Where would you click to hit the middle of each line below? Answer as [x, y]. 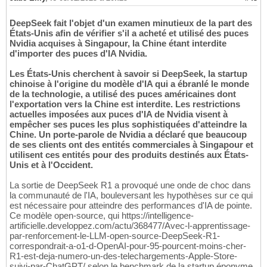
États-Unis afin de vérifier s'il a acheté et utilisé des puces [129, 33]
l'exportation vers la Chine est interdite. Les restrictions [125, 104]
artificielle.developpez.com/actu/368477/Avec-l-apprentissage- [130, 225]
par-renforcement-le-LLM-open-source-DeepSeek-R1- [115, 235]
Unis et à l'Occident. [51, 164]
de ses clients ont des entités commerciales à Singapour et [131, 144]
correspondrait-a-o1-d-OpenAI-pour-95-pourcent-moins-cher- [128, 246]
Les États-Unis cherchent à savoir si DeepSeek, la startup [128, 73]
